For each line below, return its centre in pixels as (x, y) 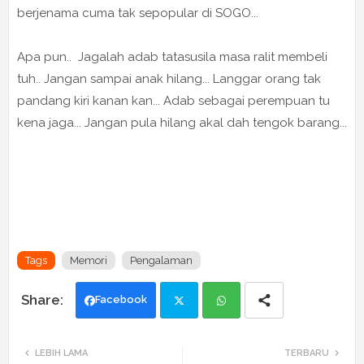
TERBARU (307, 353)
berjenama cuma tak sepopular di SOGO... (138, 13)
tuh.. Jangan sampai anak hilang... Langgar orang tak (169, 79)
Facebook (121, 300)
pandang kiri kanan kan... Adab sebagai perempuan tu (173, 101)
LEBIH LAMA (61, 353)
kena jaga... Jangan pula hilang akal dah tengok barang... (182, 123)
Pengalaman (161, 261)
